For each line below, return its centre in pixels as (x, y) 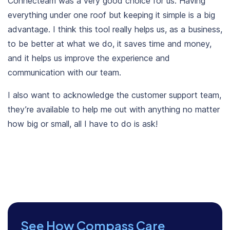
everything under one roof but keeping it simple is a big (111, 15)
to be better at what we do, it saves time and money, (110, 44)
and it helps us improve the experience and (89, 58)
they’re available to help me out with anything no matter (114, 110)
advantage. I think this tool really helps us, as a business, (115, 30)
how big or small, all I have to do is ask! (84, 124)
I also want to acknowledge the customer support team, (114, 95)
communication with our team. (66, 73)
